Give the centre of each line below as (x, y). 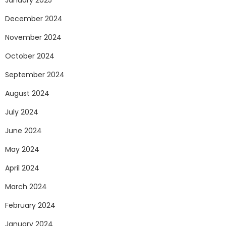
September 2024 (35, 75)
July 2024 (22, 112)
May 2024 (22, 150)
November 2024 (33, 38)
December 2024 (34, 19)
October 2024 (30, 56)
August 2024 (27, 94)
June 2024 (23, 131)
